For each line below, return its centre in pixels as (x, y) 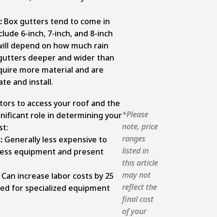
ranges (133, 139)
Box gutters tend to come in (57, 21)
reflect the (139, 187)
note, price (140, 126)
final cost (138, 199)
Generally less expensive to (55, 139)
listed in (135, 151)
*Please (135, 114)
